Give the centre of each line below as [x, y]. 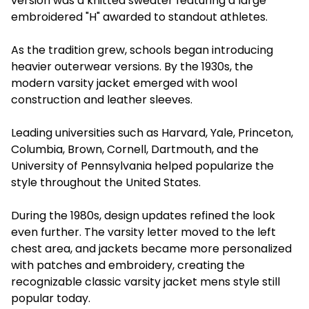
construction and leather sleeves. [102, 99]
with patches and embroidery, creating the [128, 265]
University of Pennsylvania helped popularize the [142, 166]
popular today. [51, 298]
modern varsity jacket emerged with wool [124, 83]
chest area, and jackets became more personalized [151, 248]
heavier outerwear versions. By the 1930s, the [132, 66]
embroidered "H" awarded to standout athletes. [139, 17]
